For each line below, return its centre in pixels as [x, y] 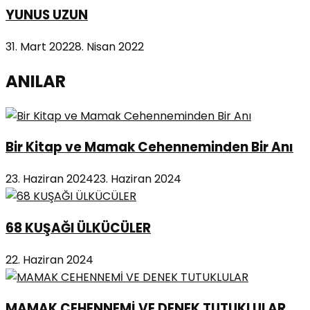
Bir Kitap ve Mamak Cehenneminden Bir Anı [149, 147]
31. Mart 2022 [40, 46]
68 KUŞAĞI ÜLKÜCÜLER [78, 228]
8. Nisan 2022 [109, 46]
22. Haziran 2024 [49, 259]
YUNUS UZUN [47, 15]
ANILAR [36, 81]
